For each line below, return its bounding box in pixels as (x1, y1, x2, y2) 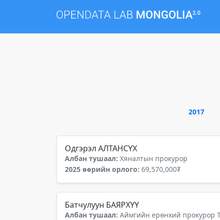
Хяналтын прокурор (120, 154, 188, 163)
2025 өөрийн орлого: (65, 165, 141, 174)
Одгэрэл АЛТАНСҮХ (65, 143, 137, 154)
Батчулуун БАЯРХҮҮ (65, 199, 139, 210)
